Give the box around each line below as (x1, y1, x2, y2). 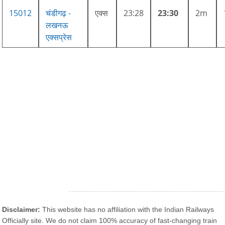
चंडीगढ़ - (46, 7, 71, 19)
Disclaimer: (2, 205, 41, 213)
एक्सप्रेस (46, 31, 72, 43)
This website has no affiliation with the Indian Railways (40, 205, 214, 213)
